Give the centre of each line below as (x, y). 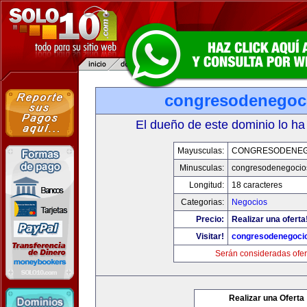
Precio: (210, 219)
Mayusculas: (200, 151)
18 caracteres (257, 185)
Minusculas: (201, 168)
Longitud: (206, 185)
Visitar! (210, 236)
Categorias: (202, 202)
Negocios (249, 202)
